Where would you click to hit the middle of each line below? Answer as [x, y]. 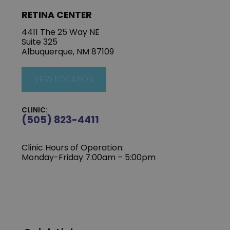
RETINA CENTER [57, 15]
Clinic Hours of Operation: [73, 147]
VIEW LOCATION [64, 79]
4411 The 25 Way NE [61, 32]
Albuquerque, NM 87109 [68, 51]
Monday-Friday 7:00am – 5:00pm [89, 157]
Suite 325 [40, 42]
